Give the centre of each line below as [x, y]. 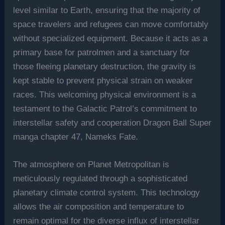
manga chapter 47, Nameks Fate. [76, 137]
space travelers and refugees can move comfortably [111, 25]
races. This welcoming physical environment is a [105, 95]
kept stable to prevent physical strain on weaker [103, 81]
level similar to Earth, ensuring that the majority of [107, 11]
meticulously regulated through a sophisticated [100, 179]
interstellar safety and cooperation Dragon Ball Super [113, 123]
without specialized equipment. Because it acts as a [110, 39]
